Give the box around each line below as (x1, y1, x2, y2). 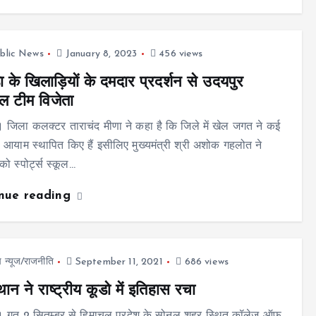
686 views (181, 257, 229, 267)
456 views (156, 49, 203, 59)
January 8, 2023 (62, 49, 138, 59)
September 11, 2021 (72, 257, 163, 267)
